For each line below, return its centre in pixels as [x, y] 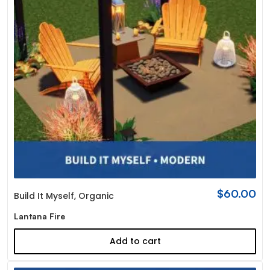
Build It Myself [44, 196]
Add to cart [135, 241]
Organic [96, 196]
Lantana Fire [39, 216]
